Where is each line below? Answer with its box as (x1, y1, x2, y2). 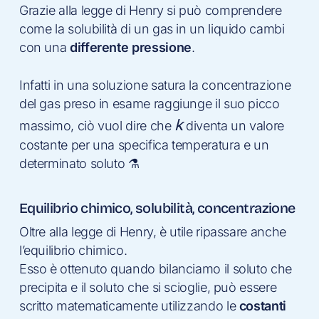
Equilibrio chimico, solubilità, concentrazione (19, 199, 296, 216)
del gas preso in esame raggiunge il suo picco (19, 95, 280, 111)
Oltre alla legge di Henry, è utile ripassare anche (19, 224, 286, 239)
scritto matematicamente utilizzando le (19, 298, 239, 313)
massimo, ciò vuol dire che (19, 117, 175, 133)
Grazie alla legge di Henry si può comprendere (19, 2, 282, 18)
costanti (239, 298, 286, 313)
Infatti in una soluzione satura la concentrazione (19, 77, 291, 93)
